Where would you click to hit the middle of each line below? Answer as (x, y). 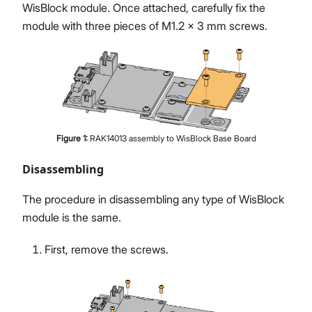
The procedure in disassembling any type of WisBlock (153, 200)
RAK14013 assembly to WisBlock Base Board (173, 139)
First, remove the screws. (107, 250)
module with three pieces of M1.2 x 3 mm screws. (145, 26)
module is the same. (72, 218)
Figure (69, 139)
